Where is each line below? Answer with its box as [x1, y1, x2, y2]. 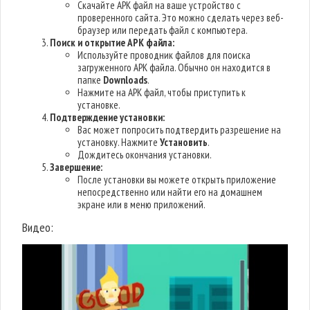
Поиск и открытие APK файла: [50, 36, 175, 49]
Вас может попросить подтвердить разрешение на [77, 123, 282, 136]
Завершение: [50, 161, 103, 174]
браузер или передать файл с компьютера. [77, 24, 248, 37]
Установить [160, 136, 208, 149]
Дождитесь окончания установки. [77, 148, 212, 161]
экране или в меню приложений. [77, 198, 206, 211]
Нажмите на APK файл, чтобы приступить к [77, 86, 246, 99]
